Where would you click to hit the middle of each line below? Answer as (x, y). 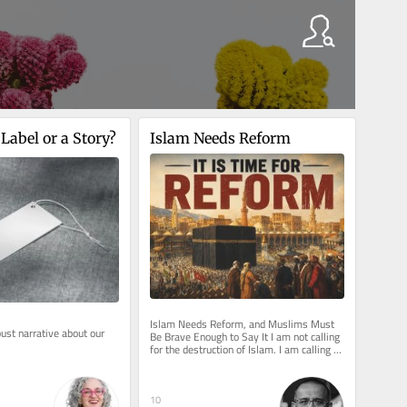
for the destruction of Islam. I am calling (240, 350)
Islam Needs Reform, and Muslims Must (242, 324)
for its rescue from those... (210, 362)
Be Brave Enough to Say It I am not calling (244, 337)
